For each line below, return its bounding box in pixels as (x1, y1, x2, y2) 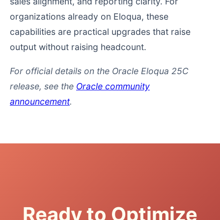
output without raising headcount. (10, 42, 146, 53)
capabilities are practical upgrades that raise (10, 27, 191, 37)
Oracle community (76, 81, 150, 91)
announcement (10, 96, 70, 107)
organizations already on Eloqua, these (10, 11, 168, 22)
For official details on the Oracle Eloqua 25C (10, 65, 189, 76)
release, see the (10, 81, 76, 91)
